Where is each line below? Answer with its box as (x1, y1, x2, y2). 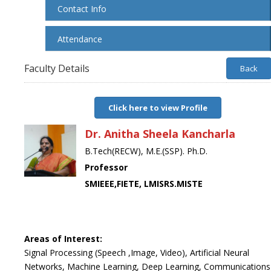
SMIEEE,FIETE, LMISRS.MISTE (84, 178, 203, 189)
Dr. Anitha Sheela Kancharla (84, 126, 235, 141)
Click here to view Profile (108, 102, 207, 113)
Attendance (57, 33, 102, 45)
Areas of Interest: (24, 233, 102, 244)
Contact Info (57, 3, 106, 15)
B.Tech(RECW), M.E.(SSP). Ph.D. (84, 145, 207, 157)
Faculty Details (24, 62, 90, 75)
